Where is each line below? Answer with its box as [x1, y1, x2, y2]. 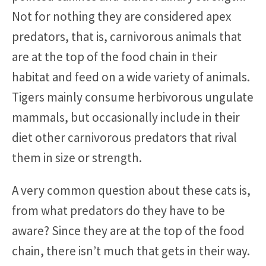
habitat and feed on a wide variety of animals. [12, 68, 250, 85]
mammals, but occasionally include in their [12, 109, 240, 125]
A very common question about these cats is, [12, 182, 251, 198]
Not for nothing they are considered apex [12, 8, 231, 24]
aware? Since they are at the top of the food [12, 222, 245, 239]
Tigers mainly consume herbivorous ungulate [12, 88, 254, 105]
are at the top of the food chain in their [12, 48, 217, 65]
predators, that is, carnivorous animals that [12, 28, 242, 45]
